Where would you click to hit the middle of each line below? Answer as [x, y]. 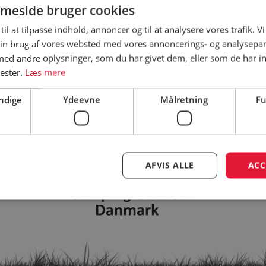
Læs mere [45, 72]
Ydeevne [82, 99]
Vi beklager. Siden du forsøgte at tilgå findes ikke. [133, 46]
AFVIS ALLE [170, 165]
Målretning [184, 99]
